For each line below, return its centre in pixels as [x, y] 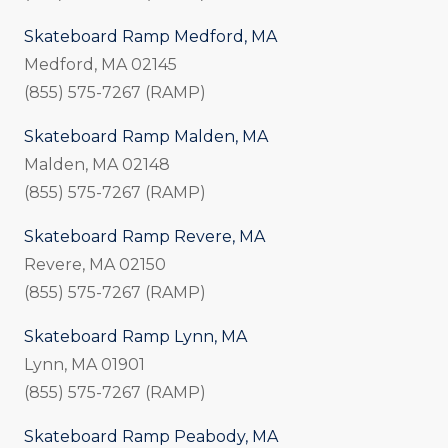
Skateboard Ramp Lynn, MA [135, 337]
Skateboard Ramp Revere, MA [144, 237]
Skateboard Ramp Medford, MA [150, 37]
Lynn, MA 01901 [84, 365]
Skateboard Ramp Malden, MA [146, 137]
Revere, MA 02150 [95, 265]
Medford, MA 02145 [100, 65]
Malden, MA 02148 [97, 165]
